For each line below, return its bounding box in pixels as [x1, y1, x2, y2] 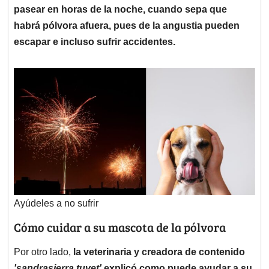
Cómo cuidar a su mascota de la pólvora [14, 218, 226, 235]
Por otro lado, [14, 246, 71, 257]
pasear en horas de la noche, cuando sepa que [14, 4, 227, 15]
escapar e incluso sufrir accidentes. [14, 37, 175, 47]
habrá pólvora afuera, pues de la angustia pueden [14, 20, 240, 31]
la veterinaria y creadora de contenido [71, 246, 245, 257]
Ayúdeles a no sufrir [14, 198, 98, 208]
